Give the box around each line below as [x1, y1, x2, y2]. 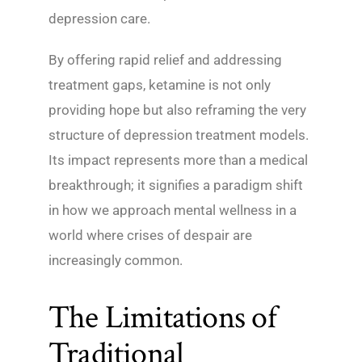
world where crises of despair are [48, 227, 252, 244]
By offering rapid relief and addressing [48, 52, 282, 69]
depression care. [48, 11, 150, 27]
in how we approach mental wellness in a [48, 202, 297, 219]
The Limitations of [48, 297, 276, 339]
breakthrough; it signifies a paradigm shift [48, 177, 303, 194]
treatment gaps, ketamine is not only [48, 77, 271, 94]
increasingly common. [48, 252, 183, 269]
